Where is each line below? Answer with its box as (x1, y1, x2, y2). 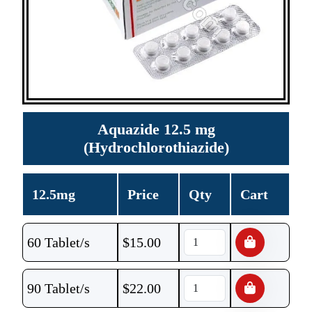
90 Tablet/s (27, 281, 90, 296)
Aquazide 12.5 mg (97, 120, 215, 138)
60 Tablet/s (27, 235, 90, 250)
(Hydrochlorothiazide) (83, 139, 229, 156)
